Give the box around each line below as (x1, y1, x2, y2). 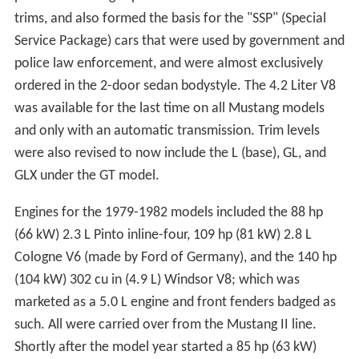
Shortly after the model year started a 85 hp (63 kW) (14, 339, 317, 355)
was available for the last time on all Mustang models (14, 100, 325, 116)
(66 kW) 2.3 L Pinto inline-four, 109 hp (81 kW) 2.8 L (14, 227, 312, 243)
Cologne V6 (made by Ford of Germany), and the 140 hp (14, 249, 337, 265)
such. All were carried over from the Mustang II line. (14, 317, 317, 333)
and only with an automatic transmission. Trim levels (14, 123, 320, 139)
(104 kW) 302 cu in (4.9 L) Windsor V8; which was (14, 272, 300, 288)
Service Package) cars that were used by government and (14, 33, 345, 49)
